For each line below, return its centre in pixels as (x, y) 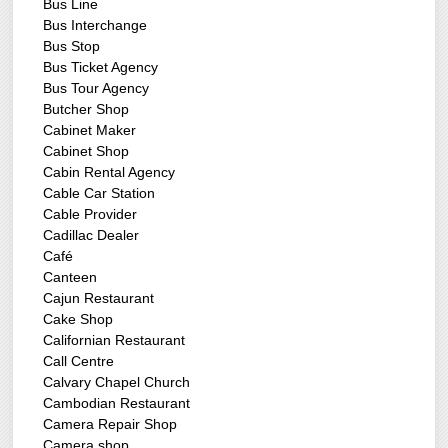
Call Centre (79, 361)
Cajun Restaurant (99, 298)
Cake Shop (78, 319)
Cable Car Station (99, 193)
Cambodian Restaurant (117, 403)
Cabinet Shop (86, 151)
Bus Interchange (95, 25)
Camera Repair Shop (110, 424)
